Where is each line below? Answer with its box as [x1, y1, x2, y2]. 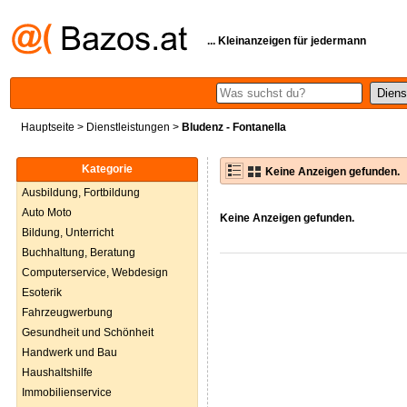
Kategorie [82, 163, 133, 175]
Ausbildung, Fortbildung [22, 186, 140, 199]
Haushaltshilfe [22, 366, 93, 379]
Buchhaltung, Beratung [22, 246, 135, 259]
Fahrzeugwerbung [22, 306, 113, 319]
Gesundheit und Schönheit [22, 326, 154, 339]
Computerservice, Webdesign [22, 266, 168, 279]
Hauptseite [21, 121, 74, 134]
